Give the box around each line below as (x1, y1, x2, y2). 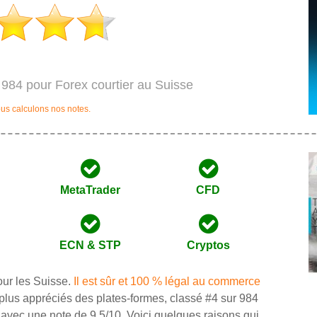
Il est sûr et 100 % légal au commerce (74, 275, 260, 287)
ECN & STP (59, 239, 122, 251)
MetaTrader (60, 184, 121, 196)
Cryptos (186, 239, 230, 251)
